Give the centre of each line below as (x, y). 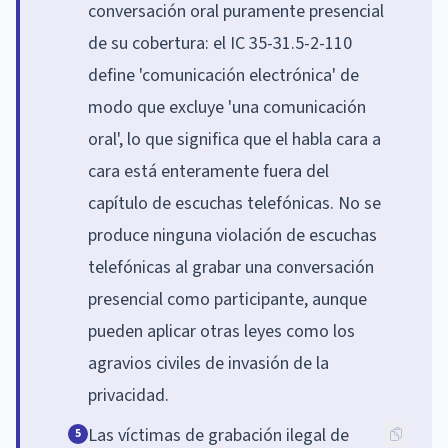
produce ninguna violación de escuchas (232, 235)
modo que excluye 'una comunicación (227, 107)
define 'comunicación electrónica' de (223, 75)
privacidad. (128, 395)
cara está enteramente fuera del (208, 171)
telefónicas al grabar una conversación (231, 267)
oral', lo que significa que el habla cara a (234, 139)
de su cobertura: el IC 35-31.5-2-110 (220, 43)
